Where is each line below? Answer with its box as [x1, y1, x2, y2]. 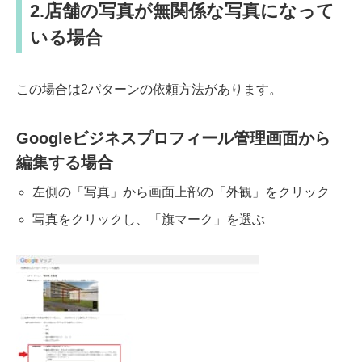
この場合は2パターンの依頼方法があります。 [16, 82, 282, 96]
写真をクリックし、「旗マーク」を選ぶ [32, 212, 265, 226]
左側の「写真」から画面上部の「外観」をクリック [32, 184, 330, 199]
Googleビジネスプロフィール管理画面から [16, 128, 330, 147]
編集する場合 [16, 153, 113, 171]
